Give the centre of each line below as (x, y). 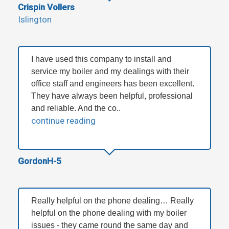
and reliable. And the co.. (76, 108)
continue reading (63, 120)
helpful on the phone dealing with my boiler (109, 213)
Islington (35, 19)
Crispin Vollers (46, 7)
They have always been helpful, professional (112, 96)
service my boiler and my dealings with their (110, 71)
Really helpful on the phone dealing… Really (112, 200)
